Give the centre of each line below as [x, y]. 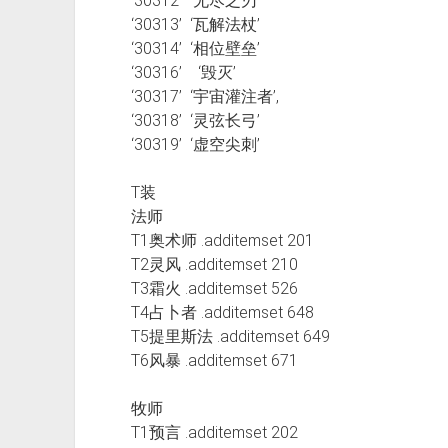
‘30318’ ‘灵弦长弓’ [195, 120]
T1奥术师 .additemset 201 [226, 240]
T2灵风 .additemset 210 [218, 264]
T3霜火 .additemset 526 [218, 288]
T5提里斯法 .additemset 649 [234, 336]
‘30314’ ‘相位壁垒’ [195, 48]
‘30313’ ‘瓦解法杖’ [195, 24]
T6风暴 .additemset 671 [218, 360]
